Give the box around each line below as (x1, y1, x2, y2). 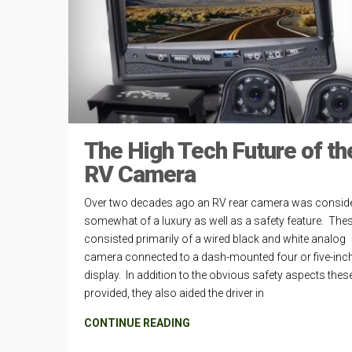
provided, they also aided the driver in (84, 287, 264, 300)
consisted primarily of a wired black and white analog (84, 233, 346, 246)
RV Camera (84, 160, 196, 189)
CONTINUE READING (84, 317, 190, 330)
